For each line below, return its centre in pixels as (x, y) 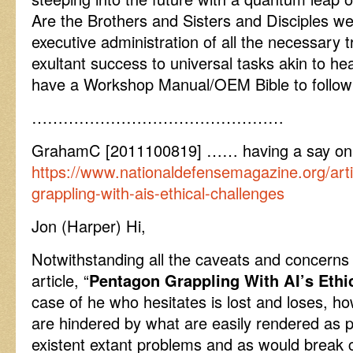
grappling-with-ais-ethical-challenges (158, 193)
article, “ (60, 280)
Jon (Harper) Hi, (89, 226)
